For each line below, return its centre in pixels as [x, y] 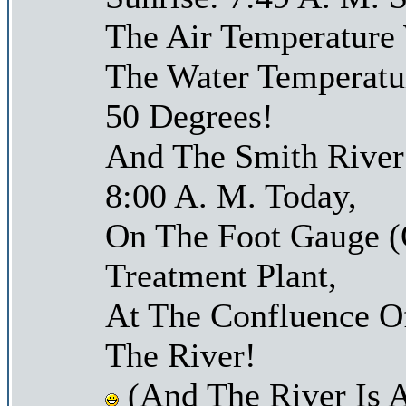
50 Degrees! [189, 116]
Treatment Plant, [221, 275]
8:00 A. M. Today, [231, 195]
